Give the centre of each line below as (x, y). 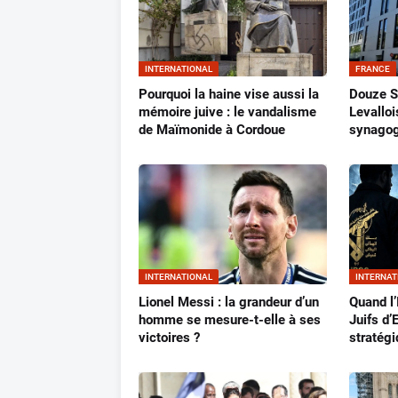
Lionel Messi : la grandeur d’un (228, 302)
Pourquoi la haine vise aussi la (228, 95)
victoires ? (169, 338)
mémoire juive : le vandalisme (227, 112)
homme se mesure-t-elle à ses (229, 320)
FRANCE (373, 69)
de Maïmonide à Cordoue (211, 130)
